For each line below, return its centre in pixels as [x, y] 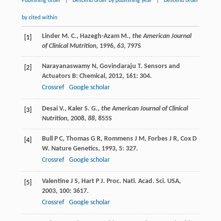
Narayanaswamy [66, 67]
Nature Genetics [74, 149]
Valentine [55, 182]
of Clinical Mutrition [69, 46]
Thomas [77, 139]
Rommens [118, 139]
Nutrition [54, 119]
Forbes [158, 139]
